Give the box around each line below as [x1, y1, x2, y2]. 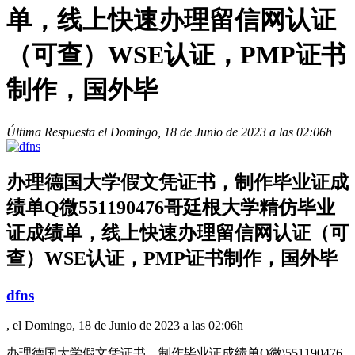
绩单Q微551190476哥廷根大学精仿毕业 [6, 197, 335, 218]
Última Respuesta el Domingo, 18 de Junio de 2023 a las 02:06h [6, 124, 332, 139]
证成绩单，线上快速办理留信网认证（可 [6, 222, 349, 243]
